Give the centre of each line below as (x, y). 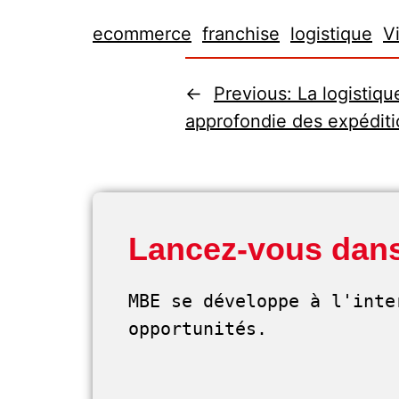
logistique (331, 34)
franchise (241, 34)
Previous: (256, 94)
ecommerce (142, 34)
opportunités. (203, 329)
